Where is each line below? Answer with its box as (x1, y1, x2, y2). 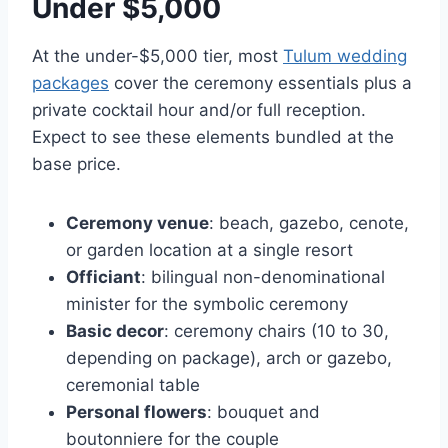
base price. (32, 154, 121, 175)
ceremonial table (66, 375, 200, 396)
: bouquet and (207, 402, 320, 423)
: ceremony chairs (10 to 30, (164, 321, 389, 342)
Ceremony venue (66, 213, 209, 234)
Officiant (66, 267, 141, 288)
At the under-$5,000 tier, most (32, 46, 283, 67)
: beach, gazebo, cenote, (209, 213, 409, 234)
